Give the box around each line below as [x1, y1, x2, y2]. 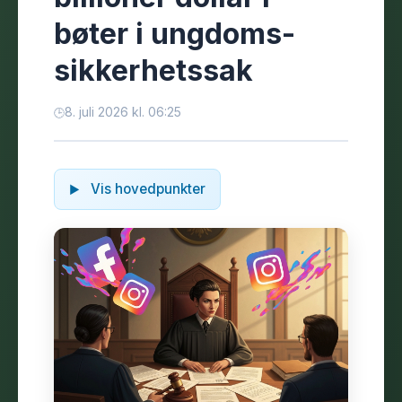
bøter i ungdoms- [54, 16, 295, 51]
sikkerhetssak [54, 53, 253, 88]
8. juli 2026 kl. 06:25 [65, 104, 181, 119]
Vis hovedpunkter [87, 180, 205, 197]
